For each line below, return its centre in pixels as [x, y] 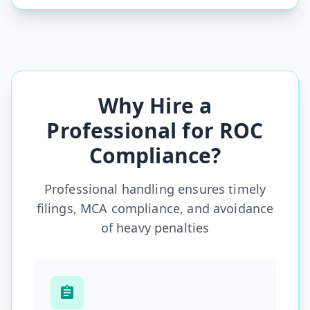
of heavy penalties [155, 228]
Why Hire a [155, 106]
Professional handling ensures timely [155, 189]
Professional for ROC [155, 130]
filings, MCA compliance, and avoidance [155, 208]
